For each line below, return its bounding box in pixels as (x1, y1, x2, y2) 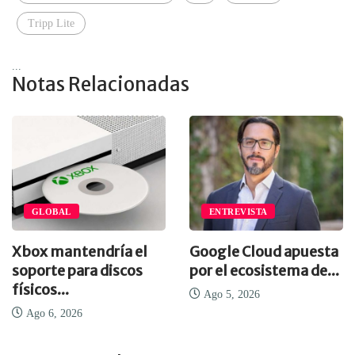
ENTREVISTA (209, 207, 268, 217)
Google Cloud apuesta (189, 242, 338, 261)
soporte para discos (12, 261, 143, 281)
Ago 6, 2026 (23, 307, 82, 320)
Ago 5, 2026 (200, 288, 260, 301)
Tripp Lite (28, 17, 74, 29)
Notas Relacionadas (12, 71, 189, 97)
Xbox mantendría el (12, 242, 147, 261)
